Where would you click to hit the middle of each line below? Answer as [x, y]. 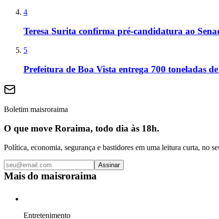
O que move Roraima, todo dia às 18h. [82, 129]
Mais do [22, 175]
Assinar [109, 165]
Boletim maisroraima [36, 109]
